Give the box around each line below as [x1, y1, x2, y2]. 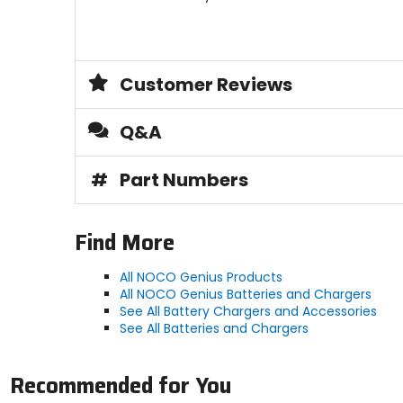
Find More [74, 226, 175, 261]
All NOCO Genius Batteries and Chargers [119, 285, 372, 304]
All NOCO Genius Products [119, 268, 282, 287]
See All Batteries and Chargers [119, 319, 309, 338]
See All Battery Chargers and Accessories [119, 302, 377, 321]
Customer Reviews [119, 72, 292, 98]
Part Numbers [119, 167, 248, 193]
